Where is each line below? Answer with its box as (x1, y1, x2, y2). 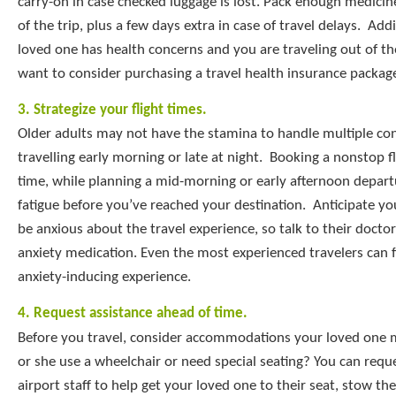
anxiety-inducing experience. (18, 270, 191, 286)
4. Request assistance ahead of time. (18, 306, 247, 322)
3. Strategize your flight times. (18, 102, 207, 118)
